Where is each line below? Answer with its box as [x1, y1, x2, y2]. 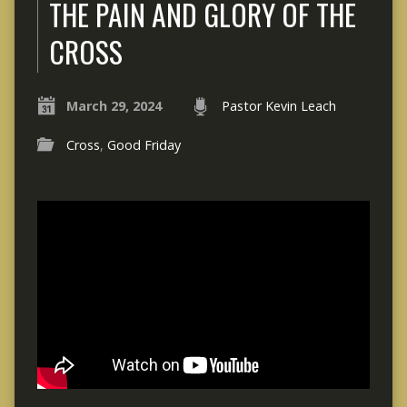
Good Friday [106, 136, 181, 154]
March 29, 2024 [65, 97, 162, 115]
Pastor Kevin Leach [221, 97, 336, 115]
